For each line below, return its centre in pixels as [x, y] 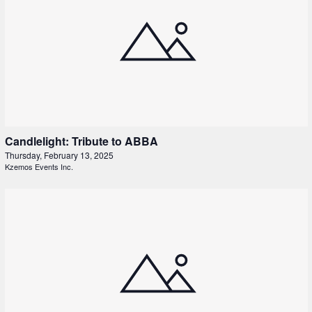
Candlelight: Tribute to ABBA [81, 141]
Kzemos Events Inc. [39, 167]
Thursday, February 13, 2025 [59, 155]
